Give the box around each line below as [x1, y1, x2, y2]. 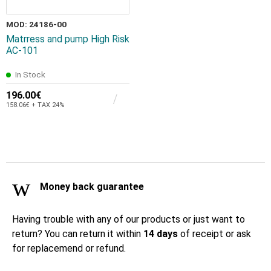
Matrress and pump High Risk [6, 33, 129, 45]
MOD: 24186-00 [6, 19, 67, 30]
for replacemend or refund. [12, 243, 126, 255]
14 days [143, 228, 180, 240]
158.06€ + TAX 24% [6, 101, 65, 109]
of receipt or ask [180, 228, 251, 240]
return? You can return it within [12, 228, 143, 240]
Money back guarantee [38, 181, 144, 193]
